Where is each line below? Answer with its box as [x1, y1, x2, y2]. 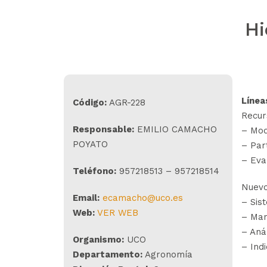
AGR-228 [107, 97, 145, 108]
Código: [73, 97, 107, 108]
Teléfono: [73, 166, 116, 176]
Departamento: [73, 249, 142, 260]
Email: [73, 193, 100, 203]
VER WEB [97, 207, 138, 218]
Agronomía [142, 249, 193, 260]
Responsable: [73, 124, 134, 135]
